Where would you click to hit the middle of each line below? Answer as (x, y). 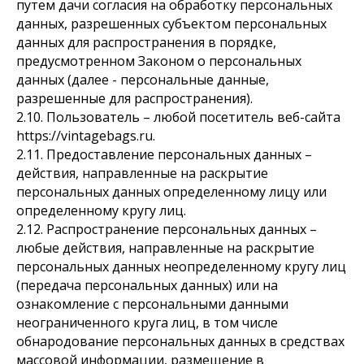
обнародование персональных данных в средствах (180, 341)
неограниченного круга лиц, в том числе (147, 323)
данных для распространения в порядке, (146, 42)
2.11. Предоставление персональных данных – (164, 154)
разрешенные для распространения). (134, 98)
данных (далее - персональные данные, (143, 80)
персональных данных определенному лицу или (171, 192)
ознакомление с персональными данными (152, 304)
